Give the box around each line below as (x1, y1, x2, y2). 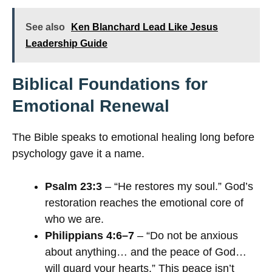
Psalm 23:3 (45, 180, 102, 193)
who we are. (45, 213, 104, 226)
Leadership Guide (25, 38, 107, 49)
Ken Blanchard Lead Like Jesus (71, 22, 218, 33)
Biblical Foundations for (12, 75, 208, 94)
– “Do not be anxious (134, 229, 238, 242)
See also (25, 22, 65, 33)
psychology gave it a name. (12, 148, 144, 160)
